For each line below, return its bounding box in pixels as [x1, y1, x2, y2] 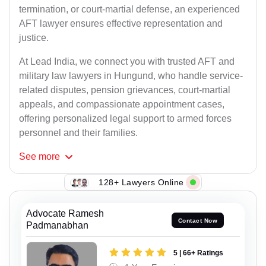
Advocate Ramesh [26, 208, 104, 219]
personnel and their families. [19, 128, 138, 138]
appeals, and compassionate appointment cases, [19, 99, 224, 110]
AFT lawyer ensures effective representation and [19, 18, 223, 29]
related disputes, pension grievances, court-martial [19, 85, 230, 96]
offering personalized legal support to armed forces [19, 113, 232, 124]
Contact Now [178, 217, 218, 224]
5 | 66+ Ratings [173, 249, 223, 258]
